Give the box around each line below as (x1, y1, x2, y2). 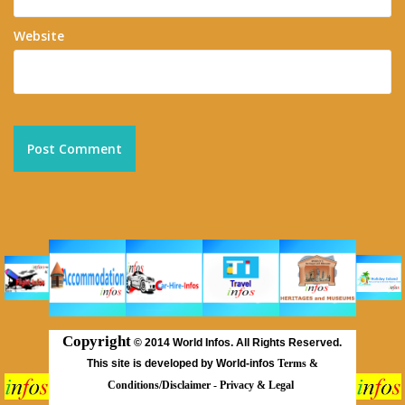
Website (14, 27, 64, 45)
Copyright (62, 333, 131, 351)
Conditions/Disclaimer (108, 379, 213, 392)
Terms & (277, 357, 318, 371)
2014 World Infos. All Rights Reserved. (145, 336, 342, 350)
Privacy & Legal (220, 379, 297, 392)
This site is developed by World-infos (86, 357, 278, 371)
